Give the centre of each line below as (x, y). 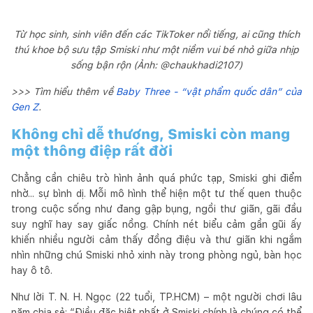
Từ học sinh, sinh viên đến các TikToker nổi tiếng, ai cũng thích (156, 34)
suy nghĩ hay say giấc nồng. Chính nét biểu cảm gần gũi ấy (156, 224)
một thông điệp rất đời (92, 151)
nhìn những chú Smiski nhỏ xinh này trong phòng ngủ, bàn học (156, 255)
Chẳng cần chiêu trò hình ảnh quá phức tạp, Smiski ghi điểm (156, 178)
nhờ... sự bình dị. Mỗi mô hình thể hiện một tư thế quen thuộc (156, 193)
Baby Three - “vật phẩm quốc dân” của (209, 91)
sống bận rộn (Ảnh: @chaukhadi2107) (156, 65)
